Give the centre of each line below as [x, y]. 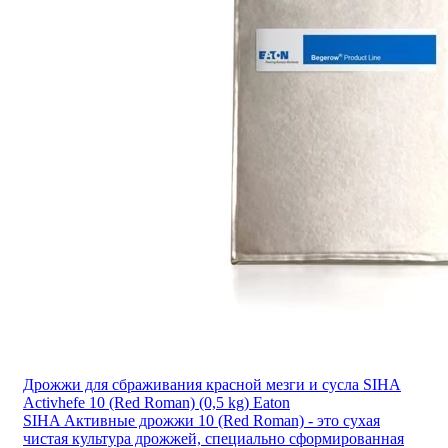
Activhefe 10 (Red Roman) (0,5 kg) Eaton [156, 402]
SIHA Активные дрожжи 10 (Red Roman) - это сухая [201, 420]
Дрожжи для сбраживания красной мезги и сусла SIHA [212, 384]
